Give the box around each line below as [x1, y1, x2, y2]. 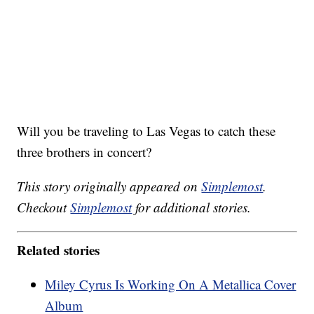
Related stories [17, 240, 100, 259]
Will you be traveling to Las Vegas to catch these [17, 122, 276, 140]
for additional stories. [132, 198, 252, 217]
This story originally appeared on [17, 177, 202, 196]
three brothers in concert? [17, 143, 152, 161]
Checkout [17, 198, 71, 217]
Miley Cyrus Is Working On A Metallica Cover [45, 275, 296, 293]
